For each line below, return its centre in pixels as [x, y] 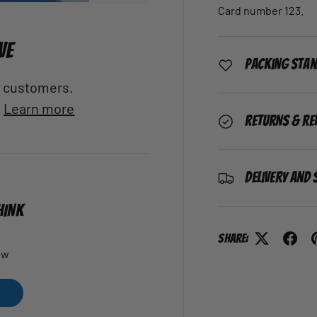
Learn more [39, 108]
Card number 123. [261, 10]
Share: [234, 238]
